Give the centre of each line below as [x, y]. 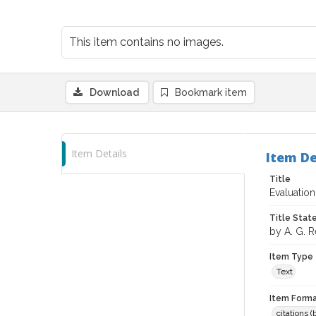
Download [114, 92]
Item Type [291, 257]
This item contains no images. [146, 42]
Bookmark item [211, 92]
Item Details [99, 153]
